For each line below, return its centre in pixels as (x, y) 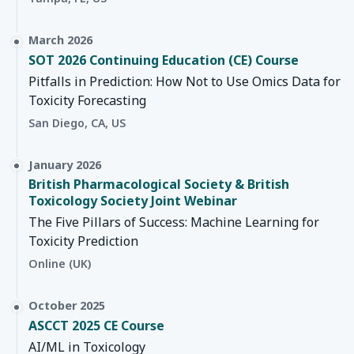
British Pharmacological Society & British (159, 185)
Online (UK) (60, 264)
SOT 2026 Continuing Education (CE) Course (164, 60)
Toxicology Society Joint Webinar (133, 201)
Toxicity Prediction (83, 241)
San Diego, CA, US (77, 122)
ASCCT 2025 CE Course (96, 325)
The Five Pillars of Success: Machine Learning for (174, 222)
